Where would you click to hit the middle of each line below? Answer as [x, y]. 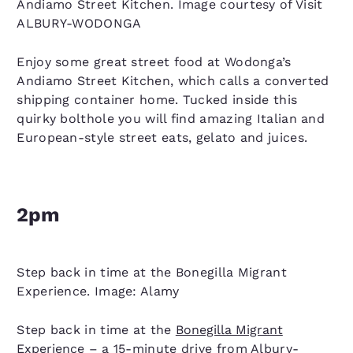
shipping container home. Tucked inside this [157, 100]
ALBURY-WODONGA [79, 23]
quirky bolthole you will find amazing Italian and [171, 119]
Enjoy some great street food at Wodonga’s [154, 62]
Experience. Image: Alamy [98, 291]
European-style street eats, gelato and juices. [162, 137]
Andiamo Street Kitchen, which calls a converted [173, 81]
